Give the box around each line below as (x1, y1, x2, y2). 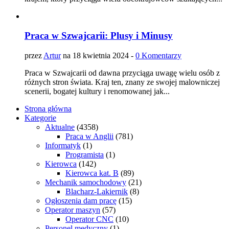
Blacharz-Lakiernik (65, 187, 128, 196)
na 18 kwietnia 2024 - (61, 51, 135, 60)
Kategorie (25, 113, 56, 122)
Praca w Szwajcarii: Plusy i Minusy (25, 30, 173, 41)
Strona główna (25, 104, 72, 113)
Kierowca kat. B (65, 168, 119, 177)
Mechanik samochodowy (45, 177, 126, 187)
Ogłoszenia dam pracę (45, 196, 117, 205)
